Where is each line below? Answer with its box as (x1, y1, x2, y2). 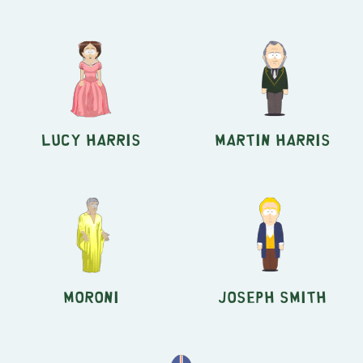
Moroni (62, 292, 119, 300)
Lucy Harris (41, 135, 141, 143)
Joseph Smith (218, 292, 327, 300)
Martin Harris (214, 135, 331, 143)
